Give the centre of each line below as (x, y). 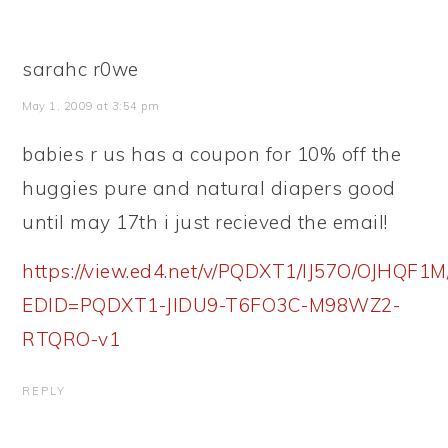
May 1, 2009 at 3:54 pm (91, 106)
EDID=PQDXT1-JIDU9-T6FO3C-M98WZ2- (211, 305)
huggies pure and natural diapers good (209, 188)
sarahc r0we (80, 69)
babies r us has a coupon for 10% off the (212, 154)
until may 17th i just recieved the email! (205, 222)
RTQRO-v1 (71, 339)
